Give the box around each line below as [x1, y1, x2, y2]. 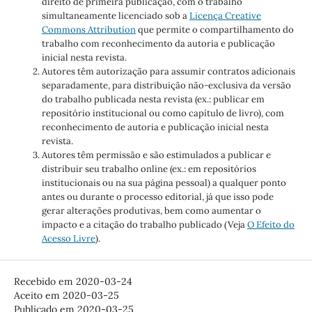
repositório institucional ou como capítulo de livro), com [41, 107, 284, 119]
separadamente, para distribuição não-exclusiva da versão [41, 79, 291, 91]
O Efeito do [247, 218, 295, 231]
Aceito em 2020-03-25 [13, 288, 119, 302]
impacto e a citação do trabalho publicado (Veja [41, 218, 247, 231]
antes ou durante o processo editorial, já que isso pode [41, 190, 274, 203]
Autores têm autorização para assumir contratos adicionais [41, 65, 295, 77]
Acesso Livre [41, 232, 95, 244]
